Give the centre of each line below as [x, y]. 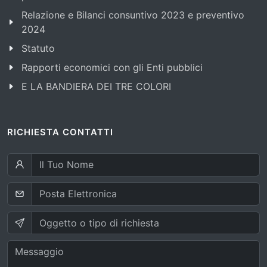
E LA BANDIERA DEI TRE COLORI [96, 86]
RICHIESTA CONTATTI [60, 132]
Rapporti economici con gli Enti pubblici [112, 67]
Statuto [38, 48]
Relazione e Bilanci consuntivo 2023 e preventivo [133, 15]
